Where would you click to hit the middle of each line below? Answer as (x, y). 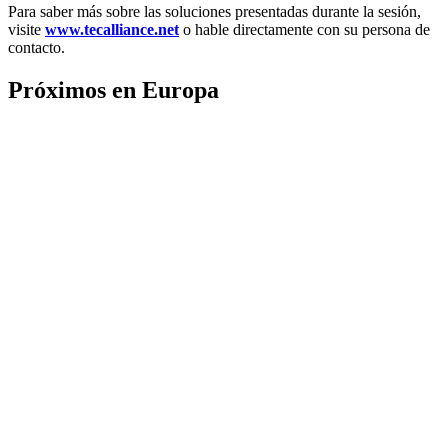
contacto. (36, 47)
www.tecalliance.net (112, 29)
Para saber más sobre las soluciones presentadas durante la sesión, (214, 11)
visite (26, 29)
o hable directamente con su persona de (304, 29)
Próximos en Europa (113, 89)
